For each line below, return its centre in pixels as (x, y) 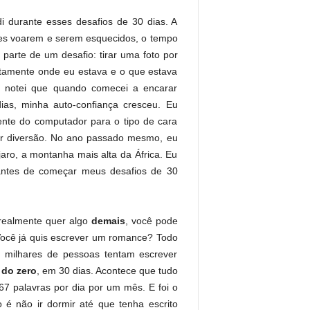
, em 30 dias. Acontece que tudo (107, 271)
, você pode (151, 221)
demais (108, 221)
